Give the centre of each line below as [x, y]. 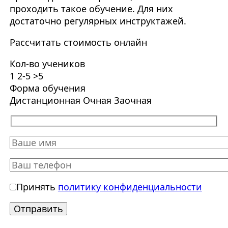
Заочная [133, 101]
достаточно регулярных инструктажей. [98, 21]
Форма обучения [47, 88]
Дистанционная [45, 101]
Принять [37, 187]
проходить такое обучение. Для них [91, 9]
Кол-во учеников [47, 64]
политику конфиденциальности [130, 187]
